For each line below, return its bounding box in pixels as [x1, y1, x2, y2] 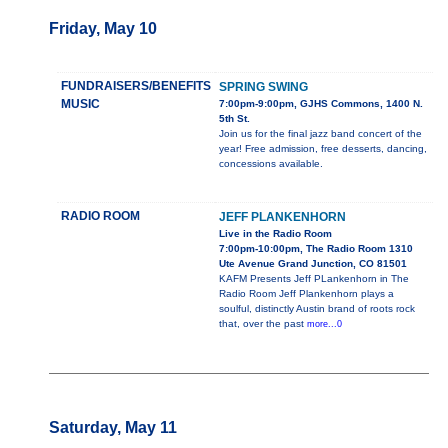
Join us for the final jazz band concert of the [218, 128, 422, 140]
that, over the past [218, 318, 307, 330]
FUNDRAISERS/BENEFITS [60, 79, 211, 94]
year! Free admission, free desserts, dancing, [218, 143, 427, 155]
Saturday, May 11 [48, 419, 177, 437]
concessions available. [218, 158, 323, 170]
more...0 [306, 319, 342, 330]
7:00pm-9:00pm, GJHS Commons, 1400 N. [218, 98, 423, 110]
